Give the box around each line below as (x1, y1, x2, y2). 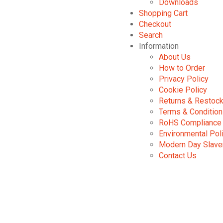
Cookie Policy (159, 85, 207, 95)
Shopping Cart (139, 8, 188, 18)
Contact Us (159, 151, 197, 160)
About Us (159, 52, 191, 62)
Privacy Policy (159, 74, 209, 84)
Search (139, 30, 163, 40)
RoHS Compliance (159, 118, 222, 127)
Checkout (139, 19, 171, 29)
